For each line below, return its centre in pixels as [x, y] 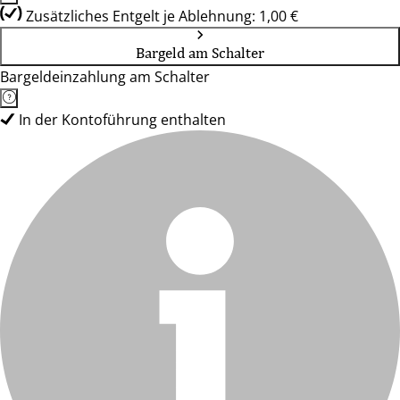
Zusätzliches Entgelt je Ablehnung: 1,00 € [162, 16]
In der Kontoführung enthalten [122, 120]
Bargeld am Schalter [200, 53]
